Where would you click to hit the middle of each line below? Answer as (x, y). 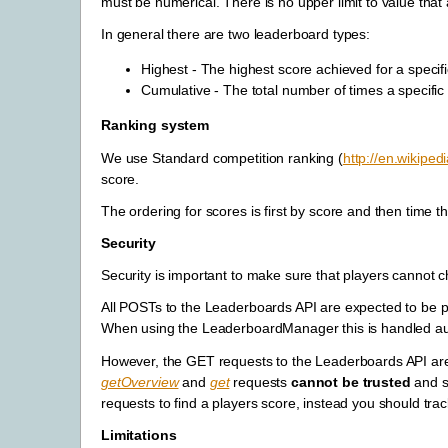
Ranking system (155, 125)
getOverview (140, 381)
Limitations (139, 434)
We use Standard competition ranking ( (222, 157)
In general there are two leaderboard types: (235, 34)
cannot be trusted (350, 381)
